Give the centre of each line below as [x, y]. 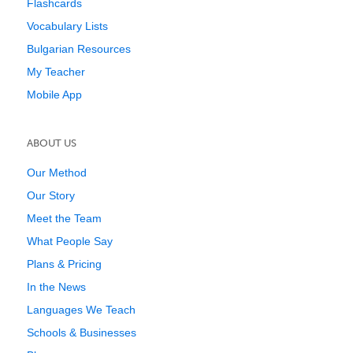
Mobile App [54, 95]
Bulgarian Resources [79, 49]
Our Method [57, 173]
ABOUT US [52, 143]
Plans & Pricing [64, 264]
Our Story [51, 195]
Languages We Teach [81, 310]
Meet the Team [64, 218]
